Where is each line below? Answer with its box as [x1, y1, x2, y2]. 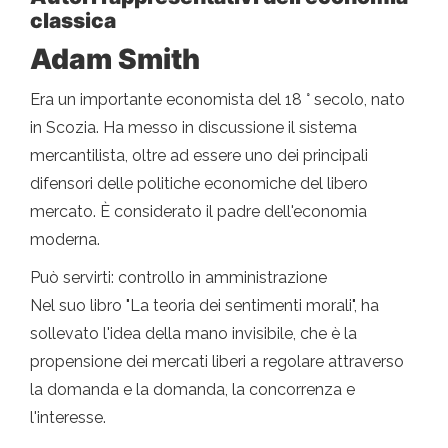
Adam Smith [30, 42, 200, 77]
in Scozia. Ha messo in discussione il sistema [30, 118, 357, 138]
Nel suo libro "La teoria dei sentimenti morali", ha [30, 296, 379, 316]
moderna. [30, 230, 100, 250]
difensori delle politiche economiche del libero [30, 174, 368, 194]
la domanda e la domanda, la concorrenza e [30, 380, 355, 400]
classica [30, 8, 116, 34]
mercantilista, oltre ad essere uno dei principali [30, 146, 368, 166]
